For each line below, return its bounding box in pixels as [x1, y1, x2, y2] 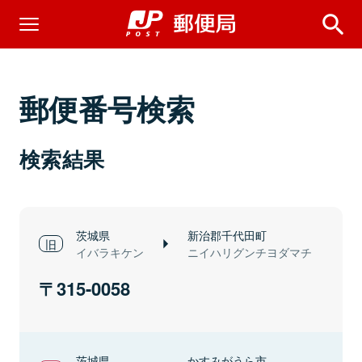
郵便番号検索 [19, 87, 196, 129]
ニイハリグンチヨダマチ [187, 244, 312, 260]
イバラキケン [76, 244, 144, 260]
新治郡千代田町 [187, 226, 267, 243]
